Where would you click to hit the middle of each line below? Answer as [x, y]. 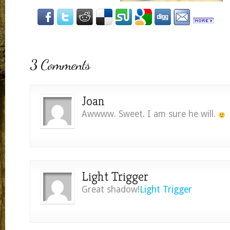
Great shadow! [111, 190]
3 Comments [60, 65]
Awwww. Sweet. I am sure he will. [150, 114]
